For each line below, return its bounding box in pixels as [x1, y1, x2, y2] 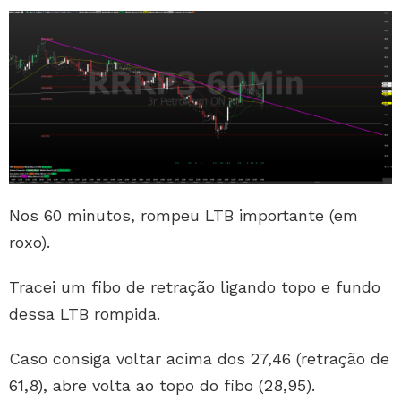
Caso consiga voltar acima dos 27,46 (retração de [9, 348, 389, 368]
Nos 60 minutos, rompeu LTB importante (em [9, 205, 358, 225]
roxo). [9, 232, 50, 252]
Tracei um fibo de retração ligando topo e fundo [9, 277, 380, 296]
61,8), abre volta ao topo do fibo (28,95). [9, 375, 315, 395]
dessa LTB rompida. [9, 303, 160, 323]
